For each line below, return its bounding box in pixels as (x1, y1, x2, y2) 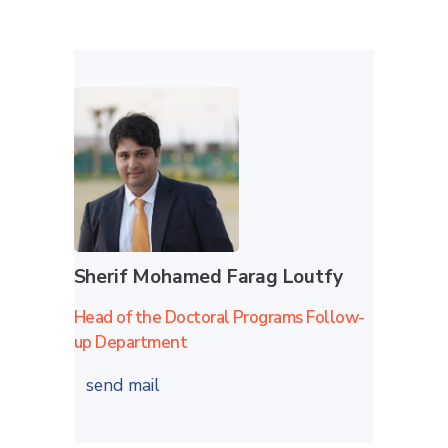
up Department (73, 330, 188, 354)
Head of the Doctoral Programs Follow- (73, 305, 365, 329)
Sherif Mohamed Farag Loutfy (73, 263, 343, 290)
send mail (85, 372, 165, 397)
